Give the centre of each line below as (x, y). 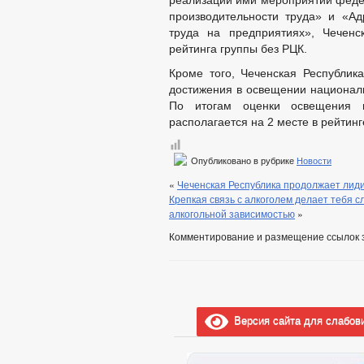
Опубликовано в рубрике (243, 161)
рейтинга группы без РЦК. (238, 49)
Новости (314, 161)
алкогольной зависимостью (232, 213)
